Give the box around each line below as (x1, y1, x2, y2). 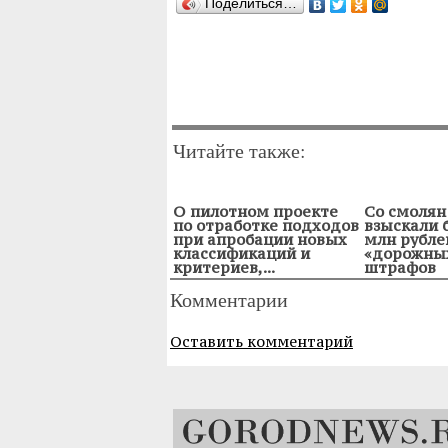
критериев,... (173, 257, 275, 277)
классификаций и (173, 243, 310, 263)
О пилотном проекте (173, 201, 338, 221)
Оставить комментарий (170, 331, 353, 351)
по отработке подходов (173, 215, 359, 235)
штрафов (364, 257, 436, 277)
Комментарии (170, 285, 288, 313)
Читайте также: (173, 136, 306, 164)
